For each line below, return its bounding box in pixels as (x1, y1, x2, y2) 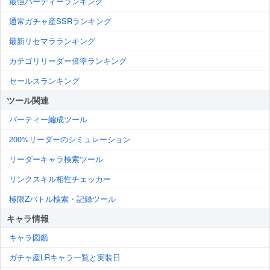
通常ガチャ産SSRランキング (9, 15, 111, 27)
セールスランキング (9, 75, 80, 87)
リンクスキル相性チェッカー (9, 173, 111, 185)
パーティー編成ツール (9, 113, 87, 125)
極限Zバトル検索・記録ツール (9, 193, 116, 205)
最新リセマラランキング (9, 35, 95, 47)
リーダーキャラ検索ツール (9, 153, 103, 165)
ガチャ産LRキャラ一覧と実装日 (9, 251, 121, 263)
